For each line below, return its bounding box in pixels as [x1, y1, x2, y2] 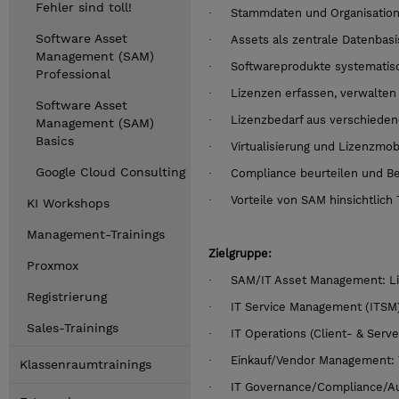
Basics [36, 134, 74, 148]
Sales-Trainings [27, 321, 118, 335]
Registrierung [27, 289, 107, 304]
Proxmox [27, 258, 78, 273]
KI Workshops [27, 196, 110, 210]
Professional [36, 67, 110, 81]
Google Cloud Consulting [36, 165, 185, 179]
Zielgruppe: [208, 247, 272, 260]
